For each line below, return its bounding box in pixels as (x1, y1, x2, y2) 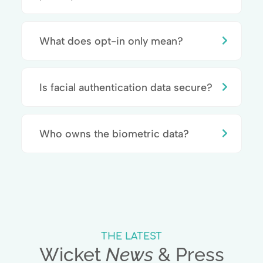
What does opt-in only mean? (39, 34, 183, 47)
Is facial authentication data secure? (39, 80, 213, 93)
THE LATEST (101, 231, 162, 242)
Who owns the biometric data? (39, 127, 189, 140)
